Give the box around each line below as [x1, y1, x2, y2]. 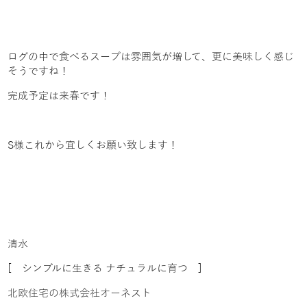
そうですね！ [8, 66, 70, 77]
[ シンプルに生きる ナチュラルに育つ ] [8, 263, 203, 275]
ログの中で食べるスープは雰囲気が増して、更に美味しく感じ [8, 51, 295, 63]
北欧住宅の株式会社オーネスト [8, 288, 152, 299]
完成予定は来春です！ [8, 90, 111, 102]
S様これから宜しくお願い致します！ [8, 140, 179, 151]
